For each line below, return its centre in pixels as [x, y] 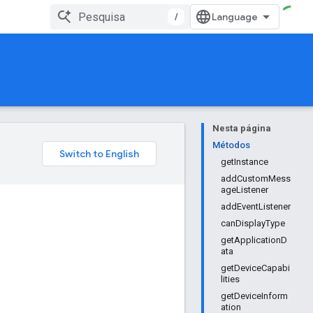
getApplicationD [254, 240]
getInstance [245, 162]
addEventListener [256, 206]
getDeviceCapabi [255, 268]
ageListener [245, 190]
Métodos [231, 145]
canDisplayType [253, 223]
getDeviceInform [254, 296]
